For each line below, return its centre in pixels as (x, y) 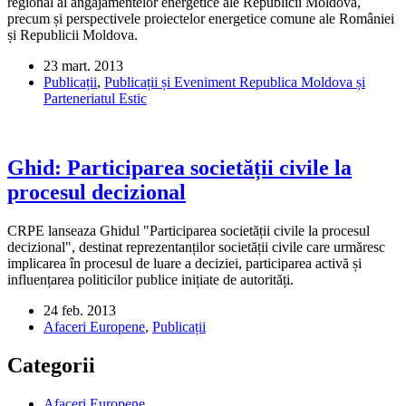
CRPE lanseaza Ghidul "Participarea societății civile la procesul (188, 231)
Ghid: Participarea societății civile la (179, 168)
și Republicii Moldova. (72, 35)
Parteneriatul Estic (95, 99)
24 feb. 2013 (80, 311)
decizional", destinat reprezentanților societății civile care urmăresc (196, 247)
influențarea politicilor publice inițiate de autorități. (150, 280)
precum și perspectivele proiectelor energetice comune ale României (201, 19)
